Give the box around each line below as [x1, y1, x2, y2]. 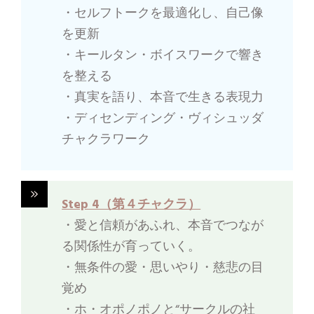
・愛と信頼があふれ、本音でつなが [62, 216, 264, 237]
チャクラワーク [62, 130, 151, 151]
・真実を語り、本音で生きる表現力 [62, 88, 264, 109]
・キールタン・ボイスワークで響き [62, 46, 264, 67]
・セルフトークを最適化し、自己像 [62, 4, 264, 25]
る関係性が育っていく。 [62, 237, 201, 258]
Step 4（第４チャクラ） [62, 195, 201, 216]
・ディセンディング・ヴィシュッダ [62, 109, 264, 130]
